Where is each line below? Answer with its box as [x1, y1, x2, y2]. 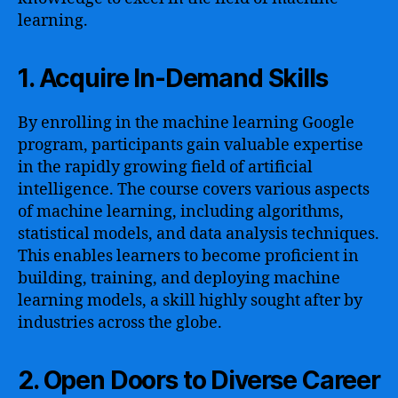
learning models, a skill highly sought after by [18, 290, 362, 311]
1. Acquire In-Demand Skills [18, 62, 328, 93]
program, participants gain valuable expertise [18, 134, 363, 155]
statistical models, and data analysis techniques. [18, 223, 379, 244]
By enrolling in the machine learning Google [18, 112, 354, 133]
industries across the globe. [18, 312, 222, 333]
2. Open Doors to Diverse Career [18, 364, 380, 395]
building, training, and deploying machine [18, 267, 340, 289]
